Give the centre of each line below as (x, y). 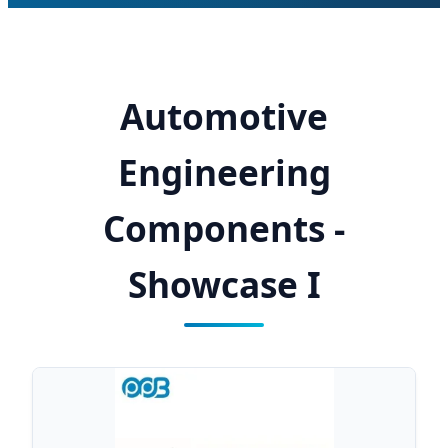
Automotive (224, 116)
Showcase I (224, 284)
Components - (224, 228)
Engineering (224, 172)
